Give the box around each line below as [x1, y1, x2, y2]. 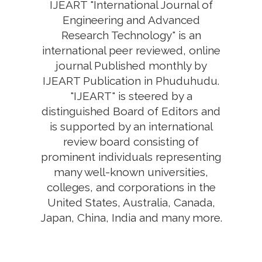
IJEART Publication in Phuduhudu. [43, 74, 219, 87]
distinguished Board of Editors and [42, 105, 220, 118]
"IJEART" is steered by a [70, 89, 192, 102]
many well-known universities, [54, 166, 208, 178]
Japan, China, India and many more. [40, 211, 222, 224]
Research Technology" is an [61, 29, 201, 42]
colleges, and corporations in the [46, 181, 216, 194]
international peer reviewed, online [42, 44, 220, 57]
